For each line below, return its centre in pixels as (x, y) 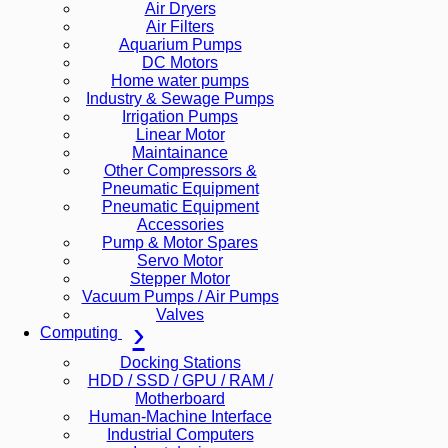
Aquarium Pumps (180, 44)
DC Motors (180, 62)
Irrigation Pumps (180, 116)
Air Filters (180, 26)
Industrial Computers (180, 434)
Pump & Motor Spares (180, 242)
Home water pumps (180, 80)
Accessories (180, 224)
